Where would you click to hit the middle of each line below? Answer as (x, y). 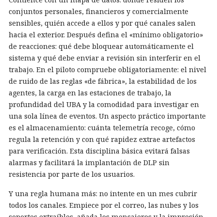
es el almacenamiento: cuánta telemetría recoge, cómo (102, 128)
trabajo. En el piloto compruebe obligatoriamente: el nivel (108, 70)
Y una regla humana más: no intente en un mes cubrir (103, 194)
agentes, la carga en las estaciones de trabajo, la (90, 93)
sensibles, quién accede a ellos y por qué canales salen (102, 23)
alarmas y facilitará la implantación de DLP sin (89, 163)
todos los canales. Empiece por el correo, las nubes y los (104, 205)
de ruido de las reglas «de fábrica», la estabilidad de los (103, 81)
